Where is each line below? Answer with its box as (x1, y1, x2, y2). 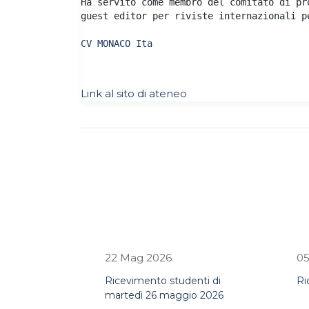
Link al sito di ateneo (81, 87, 187, 100)
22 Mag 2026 (105, 251, 172, 264)
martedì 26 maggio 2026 (105, 289, 223, 301)
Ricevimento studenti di (105, 275, 221, 287)
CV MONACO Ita (81, 38, 152, 49)
